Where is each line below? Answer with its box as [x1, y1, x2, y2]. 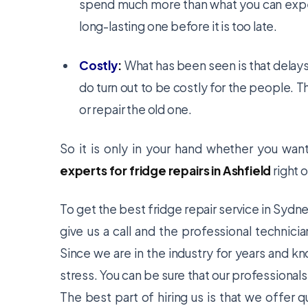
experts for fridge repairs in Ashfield [60, 163, 272, 178]
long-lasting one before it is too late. [79, 19, 278, 34]
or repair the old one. [79, 102, 192, 117]
